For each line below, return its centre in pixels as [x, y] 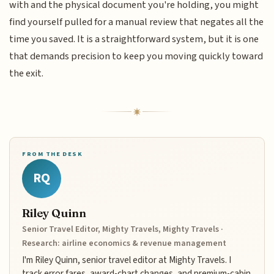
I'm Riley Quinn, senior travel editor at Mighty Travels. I [127, 260]
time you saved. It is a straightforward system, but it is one [134, 39]
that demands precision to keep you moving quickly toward [136, 56]
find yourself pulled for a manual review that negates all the [137, 22]
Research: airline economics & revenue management [124, 243]
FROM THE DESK [53, 154]
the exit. [27, 73]
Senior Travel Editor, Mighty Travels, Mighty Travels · [123, 229]
